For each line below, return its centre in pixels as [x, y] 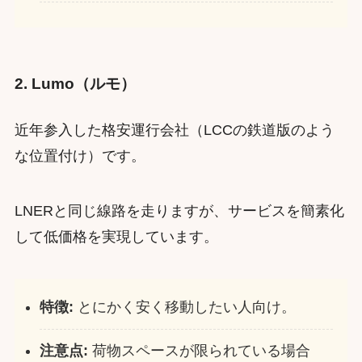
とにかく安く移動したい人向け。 [185, 307]
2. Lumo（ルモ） [75, 83]
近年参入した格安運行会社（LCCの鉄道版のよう [174, 130]
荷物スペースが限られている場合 [200, 350]
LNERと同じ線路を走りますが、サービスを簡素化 [179, 210]
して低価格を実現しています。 [116, 236]
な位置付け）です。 [80, 156]
